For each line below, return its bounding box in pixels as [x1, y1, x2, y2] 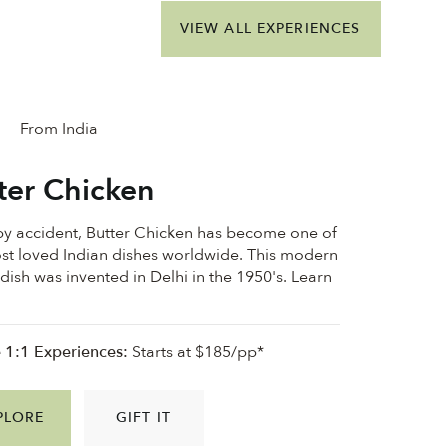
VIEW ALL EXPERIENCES [179, 19, 361, 39]
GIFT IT [115, 408, 171, 427]
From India [20, 117, 99, 140]
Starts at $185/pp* [127, 340, 264, 363]
